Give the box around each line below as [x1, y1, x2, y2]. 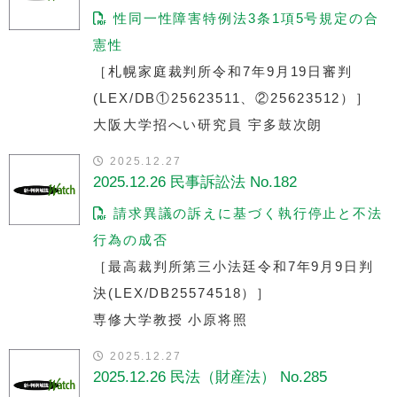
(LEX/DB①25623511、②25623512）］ [93, 90, 371, 105]
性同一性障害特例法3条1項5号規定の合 [107, 10, 379, 26]
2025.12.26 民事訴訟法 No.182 [93, 173, 297, 191]
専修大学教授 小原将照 [93, 311, 248, 327]
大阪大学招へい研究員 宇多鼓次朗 [93, 116, 323, 132]
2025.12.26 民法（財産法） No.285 [93, 368, 327, 385]
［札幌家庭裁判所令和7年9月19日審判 [93, 63, 354, 79]
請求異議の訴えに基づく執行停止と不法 [107, 205, 384, 221]
